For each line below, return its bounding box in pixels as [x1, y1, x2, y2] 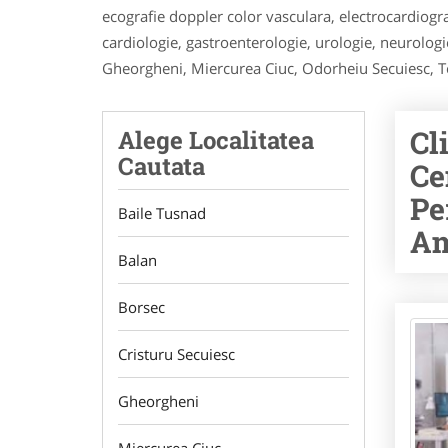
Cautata [118, 150, 205, 182]
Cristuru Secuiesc [118, 344, 235, 364]
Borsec [118, 297, 165, 317]
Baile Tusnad [118, 203, 206, 223]
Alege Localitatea [118, 124, 314, 156]
